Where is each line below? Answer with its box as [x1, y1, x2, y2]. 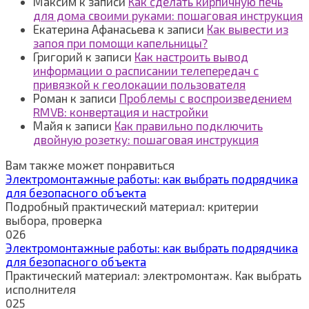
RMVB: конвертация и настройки [33, 104, 208, 119]
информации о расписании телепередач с [33, 63, 259, 77]
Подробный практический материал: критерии [6, 199, 259, 213]
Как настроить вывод [134, 49, 248, 63]
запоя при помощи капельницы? [33, 35, 208, 50]
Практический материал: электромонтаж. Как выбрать [6, 268, 301, 282]
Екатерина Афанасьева [33, 21, 155, 36]
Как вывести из [207, 21, 288, 36]
